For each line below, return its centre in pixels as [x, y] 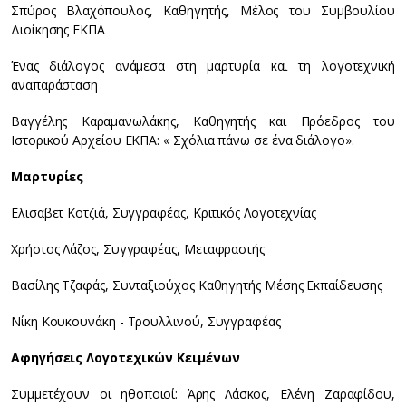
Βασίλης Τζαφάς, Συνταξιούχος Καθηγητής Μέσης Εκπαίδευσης [197, 285]
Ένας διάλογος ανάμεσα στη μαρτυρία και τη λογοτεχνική [203, 66]
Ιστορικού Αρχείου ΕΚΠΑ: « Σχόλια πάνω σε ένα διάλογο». [183, 140]
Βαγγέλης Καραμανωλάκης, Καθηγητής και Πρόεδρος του [203, 121]
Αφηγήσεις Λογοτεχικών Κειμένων [126, 358]
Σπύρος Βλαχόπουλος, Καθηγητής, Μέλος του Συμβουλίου [203, 10]
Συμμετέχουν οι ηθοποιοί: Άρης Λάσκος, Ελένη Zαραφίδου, [203, 394]
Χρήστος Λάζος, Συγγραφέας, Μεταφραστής [138, 249]
